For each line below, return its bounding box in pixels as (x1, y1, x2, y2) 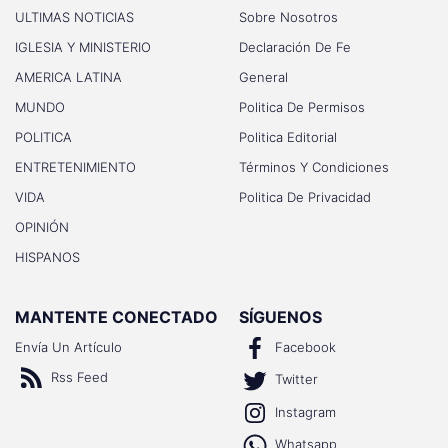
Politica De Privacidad (239, 188, 371, 205)
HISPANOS (15, 248, 80, 265)
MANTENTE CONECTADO (15, 306, 218, 327)
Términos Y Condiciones (239, 158, 389, 175)
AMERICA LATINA (15, 68, 122, 85)
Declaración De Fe (239, 38, 351, 55)
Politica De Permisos (239, 98, 365, 115)
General (239, 68, 288, 85)
